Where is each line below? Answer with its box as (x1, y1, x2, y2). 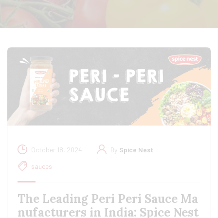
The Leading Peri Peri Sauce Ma (18, 191, 198, 207)
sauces (31, 162, 52, 171)
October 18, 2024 (31, 145, 82, 154)
